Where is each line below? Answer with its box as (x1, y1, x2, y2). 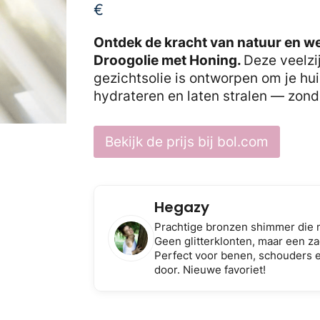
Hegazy (154, 197, 210, 217)
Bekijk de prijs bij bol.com (104, 133, 269, 150)
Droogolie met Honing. (93, 52, 244, 69)
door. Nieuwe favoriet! (154, 263, 266, 276)
